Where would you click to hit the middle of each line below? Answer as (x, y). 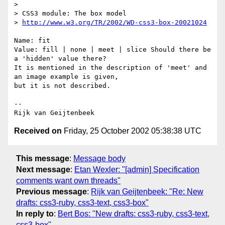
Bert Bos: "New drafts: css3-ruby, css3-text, (134, 213)
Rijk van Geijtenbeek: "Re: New (147, 191)
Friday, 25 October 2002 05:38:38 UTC (132, 131)
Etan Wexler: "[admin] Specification (137, 169)
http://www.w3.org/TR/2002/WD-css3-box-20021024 (115, 23)
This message (43, 158)
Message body (99, 158)
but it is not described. (62, 86)
